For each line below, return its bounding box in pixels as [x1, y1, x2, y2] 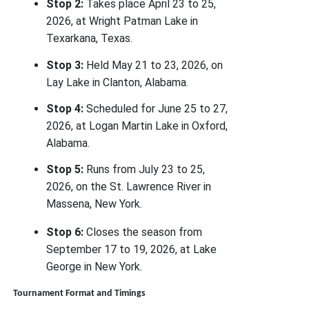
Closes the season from [83, 226, 203, 239]
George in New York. [46, 260, 143, 274]
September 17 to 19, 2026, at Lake [46, 243, 217, 257]
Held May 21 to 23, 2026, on [83, 58, 223, 72]
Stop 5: [46, 163, 84, 177]
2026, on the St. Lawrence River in [46, 180, 212, 194]
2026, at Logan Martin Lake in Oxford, [46, 119, 228, 133]
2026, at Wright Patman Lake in [46, 14, 199, 28]
